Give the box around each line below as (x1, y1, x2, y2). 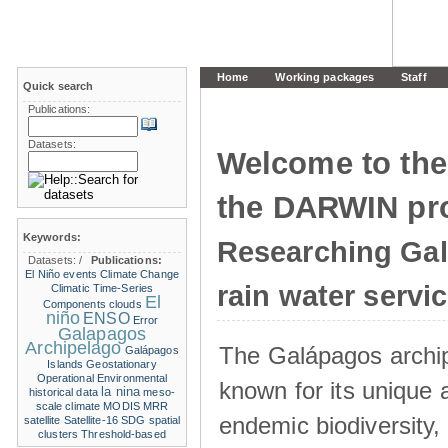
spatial (148, 414, 181, 426)
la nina (101, 384, 141, 399)
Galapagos (58, 324, 146, 344)
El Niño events (25, 268, 97, 280)
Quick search (23, 80, 94, 92)
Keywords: (23, 231, 81, 243)
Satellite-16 (63, 414, 118, 426)
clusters (38, 428, 78, 440)
